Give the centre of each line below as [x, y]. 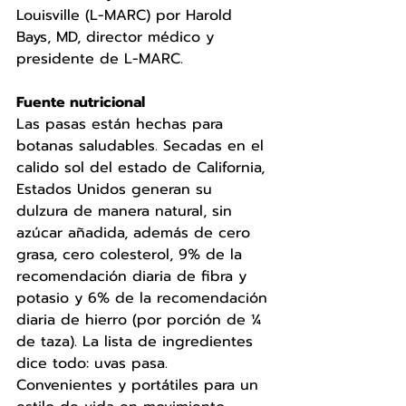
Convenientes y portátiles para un [140, 385]
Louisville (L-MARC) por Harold [127, 15]
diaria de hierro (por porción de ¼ [141, 319]
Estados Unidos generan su [117, 189]
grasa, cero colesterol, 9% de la [132, 254]
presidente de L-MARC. [102, 58]
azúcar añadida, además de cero [136, 232]
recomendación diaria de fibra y [134, 276]
